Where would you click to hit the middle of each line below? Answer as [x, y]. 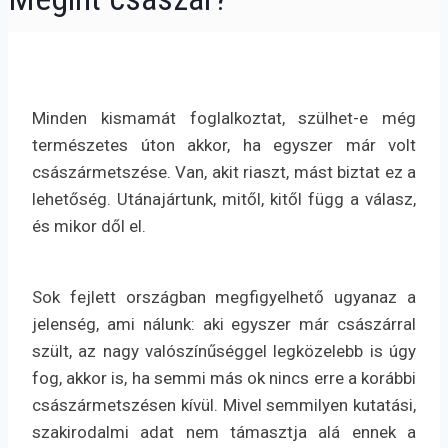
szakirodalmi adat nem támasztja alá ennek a [224, 432]
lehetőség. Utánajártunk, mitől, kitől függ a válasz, [224, 199]
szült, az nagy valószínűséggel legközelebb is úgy [224, 351]
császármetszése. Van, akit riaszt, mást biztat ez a [224, 172]
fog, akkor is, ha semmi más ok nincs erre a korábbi [224, 378]
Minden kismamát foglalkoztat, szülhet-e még [224, 118]
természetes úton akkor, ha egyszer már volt [224, 145]
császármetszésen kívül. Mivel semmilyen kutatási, [224, 405]
